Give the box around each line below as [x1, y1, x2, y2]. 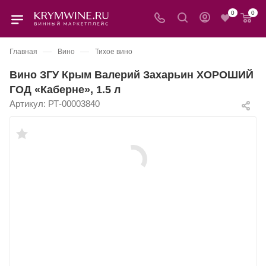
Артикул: [9, 99, 46, 109]
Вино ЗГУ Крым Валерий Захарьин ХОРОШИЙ [9, 68, 254, 81]
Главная [9, 47, 37, 56]
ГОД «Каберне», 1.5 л [9, 83, 121, 96]
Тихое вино [95, 47, 132, 56]
